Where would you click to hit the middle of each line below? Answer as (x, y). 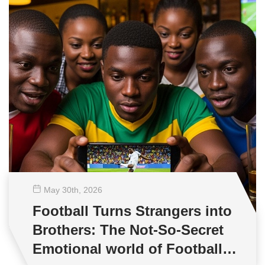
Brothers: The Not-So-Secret (128, 230)
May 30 (58, 190)
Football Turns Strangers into (132, 211)
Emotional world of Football (127, 249)
